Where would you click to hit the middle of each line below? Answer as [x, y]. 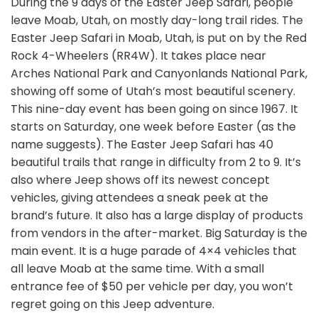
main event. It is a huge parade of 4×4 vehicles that [154, 251]
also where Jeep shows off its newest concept [140, 180]
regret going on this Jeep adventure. [114, 304]
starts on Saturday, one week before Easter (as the [153, 126]
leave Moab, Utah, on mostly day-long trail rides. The [157, 20]
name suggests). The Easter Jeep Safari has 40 [142, 144]
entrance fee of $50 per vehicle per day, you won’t [152, 286]
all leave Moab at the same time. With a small [137, 268]
